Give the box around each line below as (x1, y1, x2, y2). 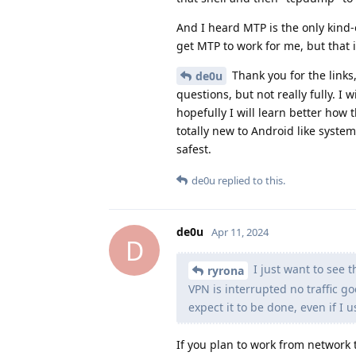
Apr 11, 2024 (211, 225, 269, 240)
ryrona (207, 263, 244, 279)
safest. (176, 141, 211, 157)
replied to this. (215, 173, 285, 188)
